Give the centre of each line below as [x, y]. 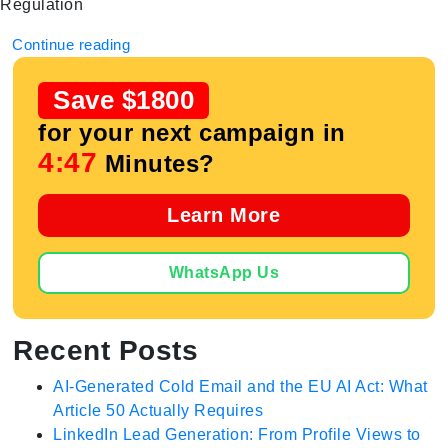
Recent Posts [106, 350]
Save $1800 [124, 100]
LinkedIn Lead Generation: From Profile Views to [237, 434]
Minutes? [156, 163]
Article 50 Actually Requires [158, 410]
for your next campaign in [192, 132]
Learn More [224, 215]
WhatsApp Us [224, 272]
